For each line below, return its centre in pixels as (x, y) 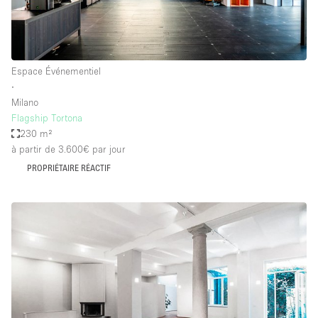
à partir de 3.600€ (50, 149)
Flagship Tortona (47, 118)
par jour (108, 149)
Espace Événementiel (56, 71)
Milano (25, 103)
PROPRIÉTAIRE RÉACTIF (68, 168)
